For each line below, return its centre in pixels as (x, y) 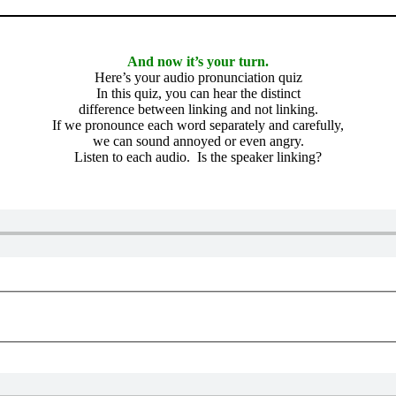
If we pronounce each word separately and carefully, (198, 125)
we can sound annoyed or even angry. (198, 141)
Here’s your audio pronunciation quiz (198, 77)
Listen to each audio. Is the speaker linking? (198, 156)
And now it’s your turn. (198, 61)
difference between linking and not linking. (198, 109)
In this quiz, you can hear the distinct (198, 93)
